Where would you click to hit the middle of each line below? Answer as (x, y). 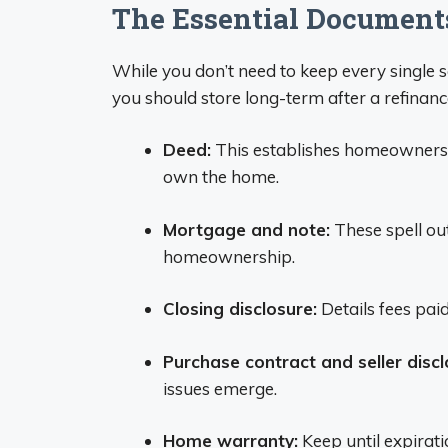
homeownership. (229, 256)
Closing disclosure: (240, 308)
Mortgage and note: (246, 229)
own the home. (221, 176)
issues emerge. (220, 388)
